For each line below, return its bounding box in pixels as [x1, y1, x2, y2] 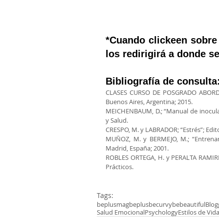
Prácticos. [106, 162, 133, 171]
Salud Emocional [97, 207, 145, 217]
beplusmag [97, 199, 129, 209]
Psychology [145, 207, 178, 217]
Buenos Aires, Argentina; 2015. [106, 97, 193, 106]
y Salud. [106, 115, 128, 125]
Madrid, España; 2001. [106, 143, 169, 153]
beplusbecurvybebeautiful [129, 199, 205, 209]
